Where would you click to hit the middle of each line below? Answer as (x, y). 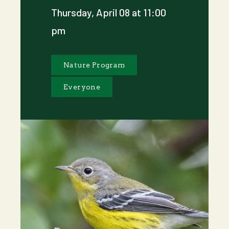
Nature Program (94, 65)
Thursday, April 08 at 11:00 (109, 12)
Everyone (82, 87)
